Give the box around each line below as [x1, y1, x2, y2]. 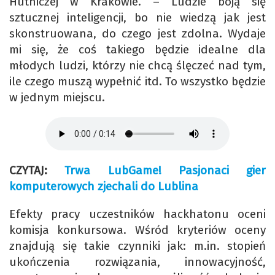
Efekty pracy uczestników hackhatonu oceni [9, 206, 266, 221]
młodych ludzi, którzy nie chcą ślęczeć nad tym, [9, 58, 266, 73]
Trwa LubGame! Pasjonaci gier [64, 163, 266, 177]
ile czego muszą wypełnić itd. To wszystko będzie [9, 74, 266, 89]
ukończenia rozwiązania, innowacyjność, [9, 254, 266, 269]
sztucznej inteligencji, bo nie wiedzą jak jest [9, 10, 266, 25]
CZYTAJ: [9, 163, 65, 177]
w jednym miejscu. [9, 90, 105, 105]
